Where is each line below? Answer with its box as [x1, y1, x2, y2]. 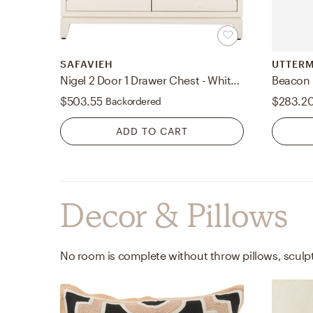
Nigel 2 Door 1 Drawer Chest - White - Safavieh [231, 73, 240, 87]
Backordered [105, 95, 161, 108]
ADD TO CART [116, 125, 188, 138]
